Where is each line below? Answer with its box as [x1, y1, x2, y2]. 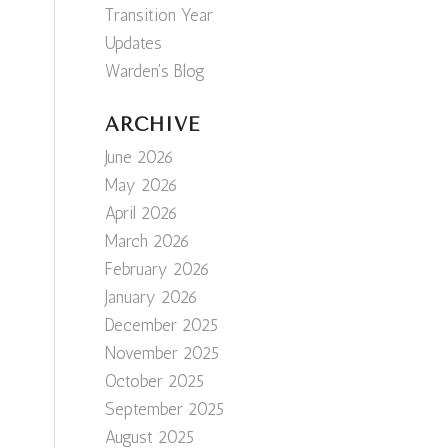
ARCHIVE [105, 114, 201, 136]
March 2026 [105, 231, 191, 251]
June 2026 [105, 147, 175, 167]
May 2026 [105, 175, 179, 195]
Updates [105, 33, 163, 53]
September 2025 [105, 399, 225, 419]
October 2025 [105, 371, 205, 391]
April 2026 [105, 203, 179, 223]
